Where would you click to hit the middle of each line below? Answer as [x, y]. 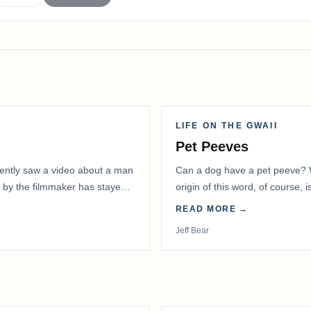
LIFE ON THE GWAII [227, 126]
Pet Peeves [212, 147]
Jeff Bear [192, 231]
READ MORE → [212, 209]
